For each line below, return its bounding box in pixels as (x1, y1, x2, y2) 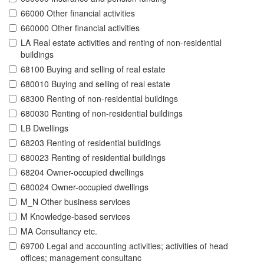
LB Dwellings (21, 122, 68, 134)
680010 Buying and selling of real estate (21, 78, 170, 90)
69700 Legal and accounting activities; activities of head (21, 240, 228, 252)
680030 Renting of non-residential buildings (21, 107, 183, 120)
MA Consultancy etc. (21, 225, 97, 237)
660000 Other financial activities (21, 22, 140, 34)
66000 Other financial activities (21, 7, 135, 19)
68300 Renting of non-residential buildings (21, 93, 178, 105)
